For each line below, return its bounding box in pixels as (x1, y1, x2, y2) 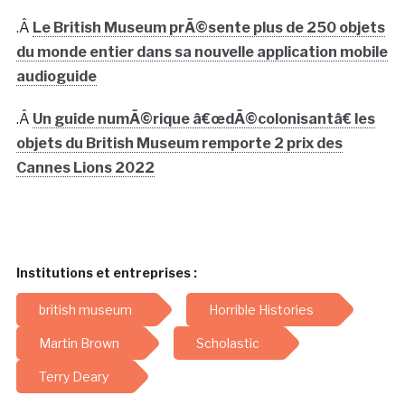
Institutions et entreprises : (15, 265, 197, 281)
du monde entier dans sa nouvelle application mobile (15, 43, 388, 61)
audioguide (15, 68, 97, 86)
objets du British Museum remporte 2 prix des (15, 135, 343, 153)
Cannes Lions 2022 (15, 159, 155, 177)
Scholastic (195, 335, 259, 352)
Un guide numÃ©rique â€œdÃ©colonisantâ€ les (32, 110, 375, 128)
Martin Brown (38, 335, 119, 352)
